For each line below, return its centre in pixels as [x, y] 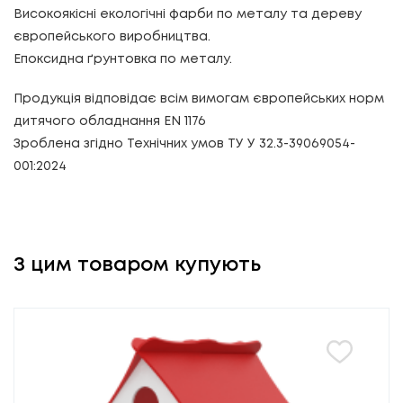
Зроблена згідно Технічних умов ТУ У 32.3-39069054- [184, 143]
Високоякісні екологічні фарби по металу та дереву [188, 14]
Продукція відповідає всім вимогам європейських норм [199, 99]
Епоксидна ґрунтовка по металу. [123, 59]
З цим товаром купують [137, 265]
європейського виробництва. [112, 36]
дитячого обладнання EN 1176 [110, 121]
